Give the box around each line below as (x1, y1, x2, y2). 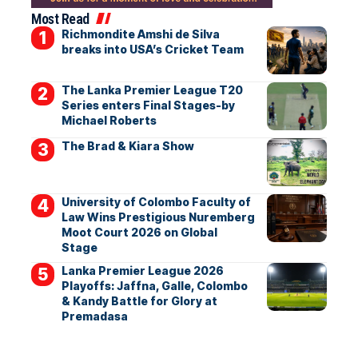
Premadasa (61, 308, 128, 323)
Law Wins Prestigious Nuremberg (61, 209, 255, 224)
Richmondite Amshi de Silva (61, 26, 220, 41)
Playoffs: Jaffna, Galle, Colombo (61, 278, 248, 292)
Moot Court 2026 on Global (61, 225, 217, 239)
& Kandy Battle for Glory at (61, 293, 217, 308)
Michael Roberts (61, 113, 157, 127)
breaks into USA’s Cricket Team (61, 42, 244, 56)
